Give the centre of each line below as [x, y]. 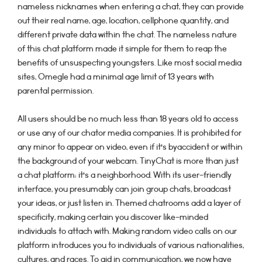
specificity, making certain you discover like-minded [113, 217]
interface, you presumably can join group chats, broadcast [124, 189]
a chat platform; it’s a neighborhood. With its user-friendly [125, 175]
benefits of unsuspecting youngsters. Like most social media [130, 63]
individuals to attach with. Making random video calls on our [127, 231]
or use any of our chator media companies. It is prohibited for [130, 133]
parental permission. [56, 91]
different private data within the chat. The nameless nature [127, 35]
